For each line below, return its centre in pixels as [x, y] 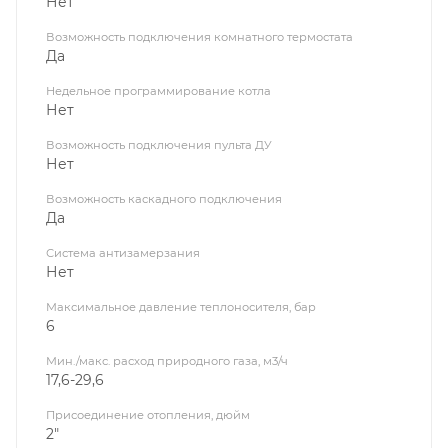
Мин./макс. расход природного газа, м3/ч [167, 361]
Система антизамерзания [123, 253]
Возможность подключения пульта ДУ [159, 145]
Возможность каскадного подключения [164, 199]
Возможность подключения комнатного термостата [199, 37]
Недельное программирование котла [158, 91]
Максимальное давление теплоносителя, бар [181, 307]
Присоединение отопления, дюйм [148, 415]
